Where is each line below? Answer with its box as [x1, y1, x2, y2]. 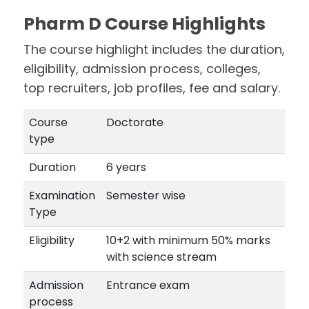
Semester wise [106, 188, 186, 203]
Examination [29, 188, 96, 203]
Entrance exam [106, 277, 190, 293]
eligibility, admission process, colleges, [23, 60, 261, 77]
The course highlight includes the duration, [23, 41, 286, 58]
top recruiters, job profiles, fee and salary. [23, 79, 281, 97]
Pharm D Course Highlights [23, 12, 266, 36]
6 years [106, 159, 147, 175]
